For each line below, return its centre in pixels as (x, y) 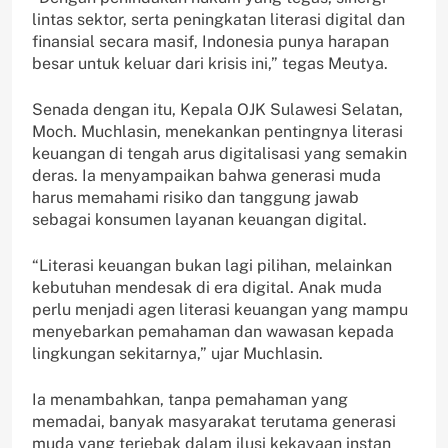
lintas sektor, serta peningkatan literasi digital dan (218, 19)
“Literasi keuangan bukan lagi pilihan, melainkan (212, 265)
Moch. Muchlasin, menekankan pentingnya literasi (217, 131)
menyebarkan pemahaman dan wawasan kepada (213, 331)
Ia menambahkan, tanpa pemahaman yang (190, 399)
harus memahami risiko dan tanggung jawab (195, 197)
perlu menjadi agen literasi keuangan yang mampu (220, 309)
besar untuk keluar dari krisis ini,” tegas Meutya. (210, 63)
